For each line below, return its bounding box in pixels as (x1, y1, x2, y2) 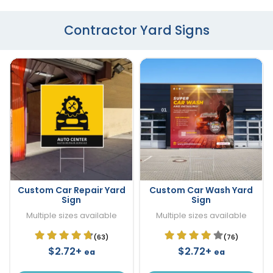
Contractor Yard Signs (63, 21, 210, 39)
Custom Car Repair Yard (17, 183, 126, 196)
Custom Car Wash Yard (149, 183, 253, 196)
